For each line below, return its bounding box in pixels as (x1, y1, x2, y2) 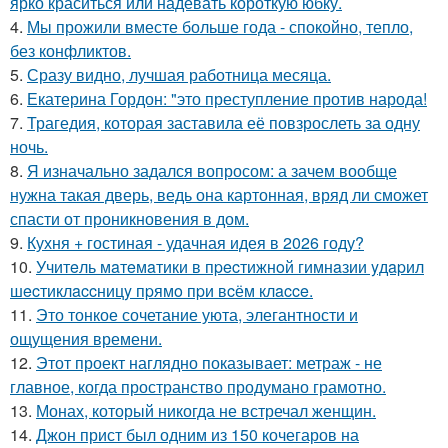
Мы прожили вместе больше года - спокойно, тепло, (27, 15, 413, 38)
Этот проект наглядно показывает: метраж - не (36, 351, 382, 374)
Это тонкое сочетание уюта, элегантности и (36, 303, 358, 326)
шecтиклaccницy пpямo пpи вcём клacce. (10, 279, 313, 302)
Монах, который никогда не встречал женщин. (36, 399, 376, 422)
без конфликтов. (10, 39, 131, 62)
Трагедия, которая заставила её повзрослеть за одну (27, 111, 420, 134)
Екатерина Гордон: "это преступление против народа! (27, 87, 427, 110)
